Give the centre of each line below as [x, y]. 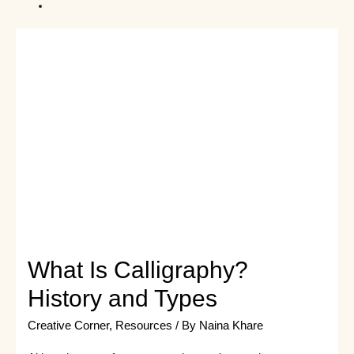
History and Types [122, 298]
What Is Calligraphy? [137, 269]
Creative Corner [68, 325]
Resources [143, 325]
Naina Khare [231, 325]
